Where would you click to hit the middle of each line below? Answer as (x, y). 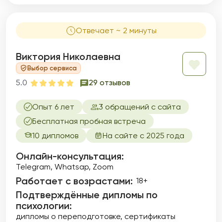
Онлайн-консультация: (70, 156)
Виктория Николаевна (68, 56)
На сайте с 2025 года (143, 136)
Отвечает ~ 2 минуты (116, 30)
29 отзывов (110, 83)
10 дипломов (55, 136)
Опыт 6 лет (53, 107)
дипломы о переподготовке (68, 216)
